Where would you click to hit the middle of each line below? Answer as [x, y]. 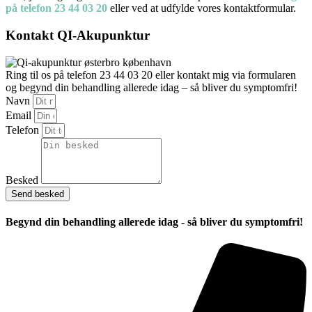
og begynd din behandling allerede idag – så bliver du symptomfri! [151, 87]
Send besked [38, 194]
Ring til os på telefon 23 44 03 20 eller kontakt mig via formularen [151, 75]
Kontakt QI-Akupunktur [78, 35]
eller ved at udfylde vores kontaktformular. [202, 8]
